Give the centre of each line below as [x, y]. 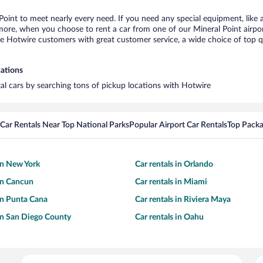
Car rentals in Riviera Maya [183, 200]
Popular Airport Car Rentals [178, 125]
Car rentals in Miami [171, 182]
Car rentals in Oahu [169, 217]
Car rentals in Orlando [174, 164]
